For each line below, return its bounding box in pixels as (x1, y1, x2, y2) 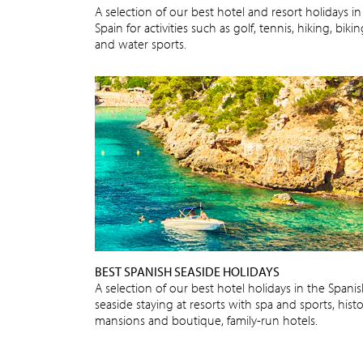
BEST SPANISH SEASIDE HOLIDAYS (95, 263, 280, 280)
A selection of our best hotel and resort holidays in (95, 2, 361, 19)
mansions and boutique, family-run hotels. (95, 311, 318, 328)
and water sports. (95, 35, 186, 52)
